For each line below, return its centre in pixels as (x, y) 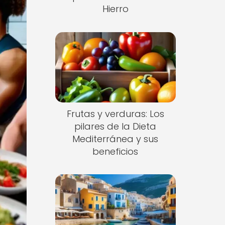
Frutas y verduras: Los (115, 114)
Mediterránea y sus (116, 139)
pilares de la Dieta (116, 126)
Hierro (115, 9)
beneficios (116, 151)
